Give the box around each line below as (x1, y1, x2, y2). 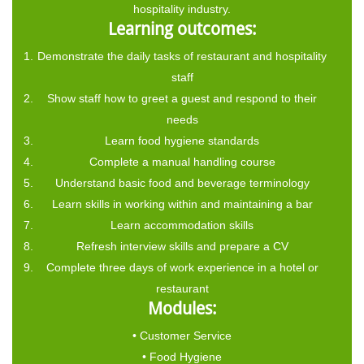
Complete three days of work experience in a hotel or (45, 260, 318, 274)
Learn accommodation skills (110, 218, 253, 232)
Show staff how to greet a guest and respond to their (47, 91, 317, 105)
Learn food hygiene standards (105, 133, 259, 147)
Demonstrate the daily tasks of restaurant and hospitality (37, 49, 327, 63)
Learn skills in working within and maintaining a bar (51, 197, 313, 210)
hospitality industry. (133, 2, 231, 15)
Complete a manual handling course (89, 154, 275, 168)
